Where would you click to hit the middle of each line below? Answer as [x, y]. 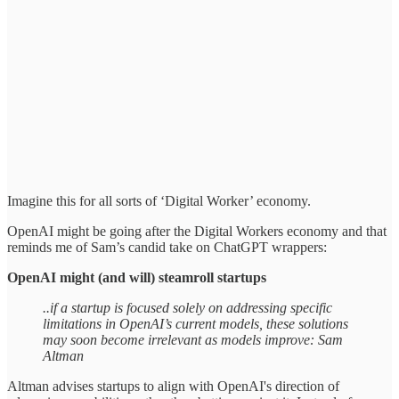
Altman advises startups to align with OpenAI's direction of [173, 387]
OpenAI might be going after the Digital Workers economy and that [197, 232]
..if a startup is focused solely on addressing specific [187, 308]
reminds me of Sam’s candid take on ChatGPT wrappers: [167, 248]
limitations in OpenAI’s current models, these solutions [195, 324]
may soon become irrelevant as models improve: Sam [193, 340]
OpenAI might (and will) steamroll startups [137, 278]
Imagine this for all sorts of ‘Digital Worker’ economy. [159, 201]
